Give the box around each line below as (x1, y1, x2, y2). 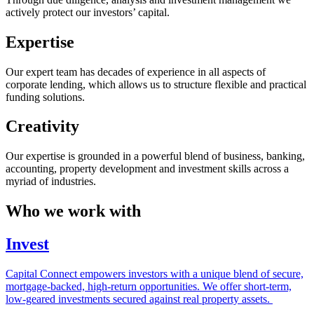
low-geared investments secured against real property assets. (6, 293, 273, 306)
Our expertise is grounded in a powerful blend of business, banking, (6, 150, 305, 163)
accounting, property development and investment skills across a (6, 163, 289, 175)
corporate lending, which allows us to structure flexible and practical (6, 78, 306, 90)
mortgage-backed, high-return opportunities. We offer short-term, (6, 280, 292, 293)
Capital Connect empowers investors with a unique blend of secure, (6, 268, 303, 280)
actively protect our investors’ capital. (6, 6, 170, 18)
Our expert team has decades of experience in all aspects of (6, 65, 266, 78)
